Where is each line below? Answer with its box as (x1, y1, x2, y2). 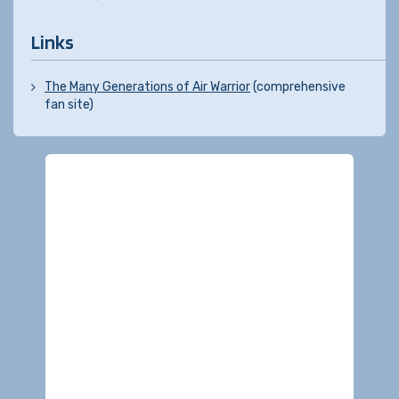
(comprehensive (250, 79, 346, 94)
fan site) (45, 97, 94, 112)
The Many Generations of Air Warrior (45, 79, 250, 94)
